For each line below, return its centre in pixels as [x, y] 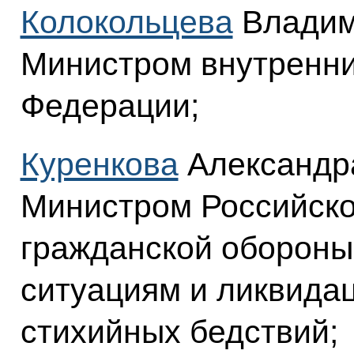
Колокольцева [126, 23]
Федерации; [109, 106]
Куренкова [99, 164]
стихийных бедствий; [179, 331]
